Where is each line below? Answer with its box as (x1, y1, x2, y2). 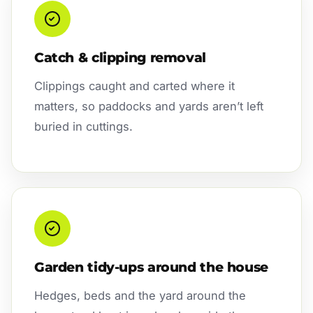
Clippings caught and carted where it (34, 78, 235, 93)
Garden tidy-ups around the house (34, 259, 268, 275)
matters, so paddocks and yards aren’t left (34, 99, 263, 113)
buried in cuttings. (34, 119, 133, 133)
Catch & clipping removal (34, 49, 206, 66)
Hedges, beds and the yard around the (34, 288, 246, 303)
